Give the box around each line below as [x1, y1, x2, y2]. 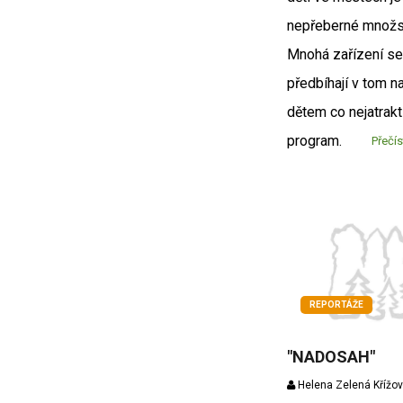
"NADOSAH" [286, 347, 375, 367]
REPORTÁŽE [309, 300, 363, 310]
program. [286, 131, 342, 149]
